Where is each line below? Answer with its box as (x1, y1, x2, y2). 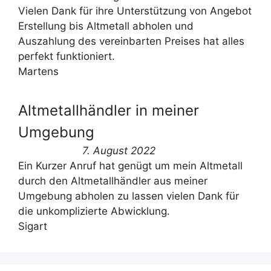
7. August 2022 (82, 144, 156, 157)
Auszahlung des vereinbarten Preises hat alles (18, 34, 244, 47)
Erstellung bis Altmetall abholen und (18, 19, 194, 32)
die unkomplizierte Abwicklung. (18, 204, 170, 217)
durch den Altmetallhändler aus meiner (18, 174, 207, 187)
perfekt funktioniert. (18, 50, 115, 62)
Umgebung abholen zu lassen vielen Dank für (18, 189, 239, 202)
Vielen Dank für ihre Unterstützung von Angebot (18, 4, 252, 17)
